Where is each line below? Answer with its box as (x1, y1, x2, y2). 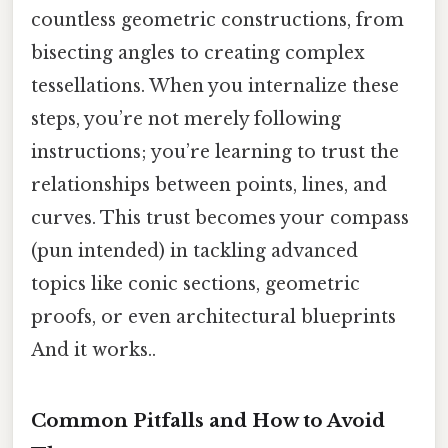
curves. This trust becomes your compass (31, 207, 409, 230)
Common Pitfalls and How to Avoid (31, 409, 385, 433)
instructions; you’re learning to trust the (31, 141, 399, 164)
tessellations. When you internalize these (31, 75, 399, 98)
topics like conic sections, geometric (31, 273, 360, 296)
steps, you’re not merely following (31, 108, 341, 131)
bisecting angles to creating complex (31, 42, 365, 65)
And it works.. (31, 339, 156, 362)
